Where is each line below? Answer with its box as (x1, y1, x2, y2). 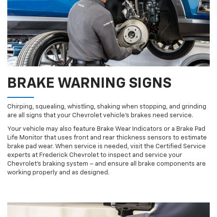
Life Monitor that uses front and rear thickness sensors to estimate (7, 135, 207, 141)
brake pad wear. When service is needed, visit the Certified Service (7, 143, 206, 150)
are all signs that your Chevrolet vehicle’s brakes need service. (7, 112, 193, 119)
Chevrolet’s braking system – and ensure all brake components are (7, 161, 206, 168)
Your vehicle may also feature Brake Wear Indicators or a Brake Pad (7, 126, 205, 133)
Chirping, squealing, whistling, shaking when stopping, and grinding (7, 104, 206, 110)
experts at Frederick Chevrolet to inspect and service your (7, 152, 182, 159)
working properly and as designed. (7, 170, 109, 176)
